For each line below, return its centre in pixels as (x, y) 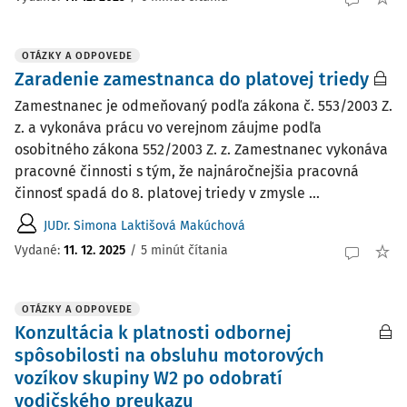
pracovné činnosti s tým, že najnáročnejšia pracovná (187, 171)
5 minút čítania (184, 250)
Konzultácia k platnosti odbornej (153, 333)
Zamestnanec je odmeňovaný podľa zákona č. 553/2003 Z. (203, 106)
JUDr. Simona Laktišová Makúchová (144, 225)
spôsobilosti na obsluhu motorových (169, 355)
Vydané (36, 250)
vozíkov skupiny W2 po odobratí (149, 378)
